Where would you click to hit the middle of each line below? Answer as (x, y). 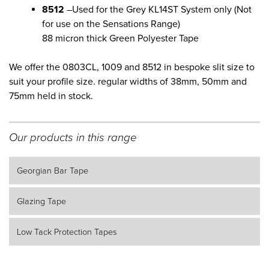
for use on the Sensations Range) (111, 24)
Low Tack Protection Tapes (67, 232)
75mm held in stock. (51, 96)
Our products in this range (73, 137)
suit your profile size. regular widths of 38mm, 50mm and (128, 81)
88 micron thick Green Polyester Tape (120, 38)
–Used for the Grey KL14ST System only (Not (158, 9)
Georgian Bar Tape (52, 171)
